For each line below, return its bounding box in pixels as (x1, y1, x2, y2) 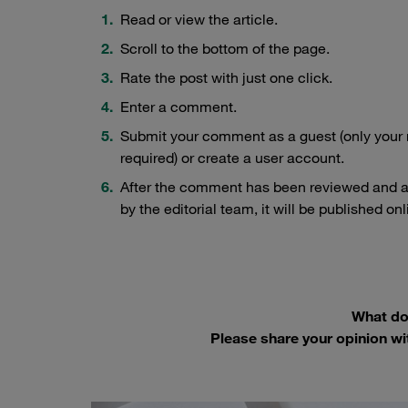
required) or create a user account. (120, 148, 344, 168)
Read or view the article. (120, 10, 278, 29)
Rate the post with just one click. (120, 68, 332, 87)
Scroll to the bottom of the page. (120, 39, 330, 58)
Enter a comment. (120, 97, 237, 117)
